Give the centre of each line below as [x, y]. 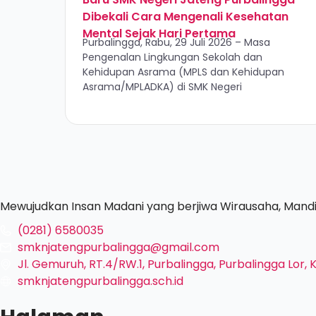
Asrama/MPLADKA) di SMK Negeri [162, 87]
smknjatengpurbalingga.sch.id [101, 281]
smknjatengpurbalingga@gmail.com [119, 247]
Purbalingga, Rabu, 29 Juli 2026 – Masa [176, 42]
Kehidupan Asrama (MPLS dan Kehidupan [183, 72]
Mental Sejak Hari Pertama [159, 34]
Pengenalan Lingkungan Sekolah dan [172, 57]
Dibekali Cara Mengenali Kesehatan [186, 17]
